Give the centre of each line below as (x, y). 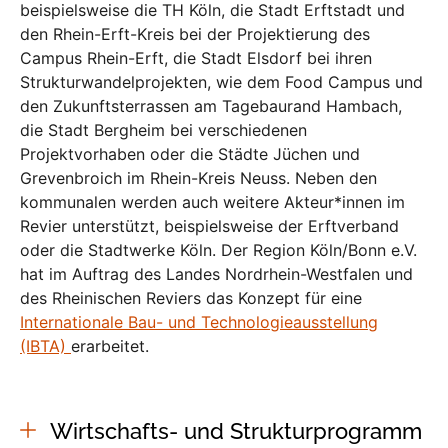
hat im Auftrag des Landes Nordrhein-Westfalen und (216, 273)
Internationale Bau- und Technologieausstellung (199, 321)
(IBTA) (45, 345)
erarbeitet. (110, 345)
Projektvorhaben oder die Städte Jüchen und (190, 153)
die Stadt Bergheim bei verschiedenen (163, 129)
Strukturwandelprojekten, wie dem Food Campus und (221, 81)
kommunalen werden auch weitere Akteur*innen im (212, 201)
